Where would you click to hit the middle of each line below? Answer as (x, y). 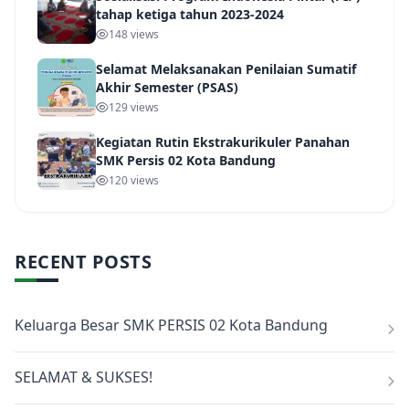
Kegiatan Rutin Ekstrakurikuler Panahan (223, 142)
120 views (134, 181)
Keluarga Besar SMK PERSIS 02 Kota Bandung (171, 325)
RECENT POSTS (83, 262)
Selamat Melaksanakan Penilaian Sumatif (226, 69)
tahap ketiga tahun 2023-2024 (190, 15)
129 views (134, 108)
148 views (134, 35)
